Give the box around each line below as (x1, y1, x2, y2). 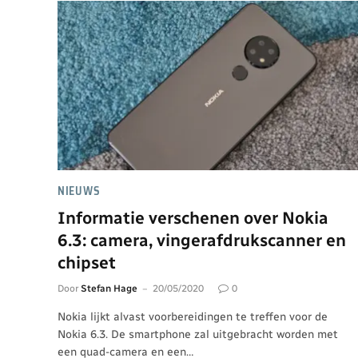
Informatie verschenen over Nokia (58, 207, 328, 228)
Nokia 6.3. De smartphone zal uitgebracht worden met (58, 327, 338, 341)
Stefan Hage (81, 282, 137, 294)
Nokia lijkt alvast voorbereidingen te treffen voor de (58, 309, 328, 324)
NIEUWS (58, 181, 101, 200)
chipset (58, 252, 116, 272)
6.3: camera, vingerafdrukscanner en (58, 229, 346, 250)
